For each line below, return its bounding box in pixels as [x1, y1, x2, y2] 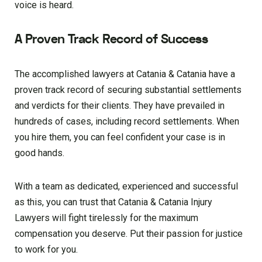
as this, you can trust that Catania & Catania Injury [15, 196, 212, 208]
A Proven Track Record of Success [15, 30, 208, 49]
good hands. [15, 147, 64, 159]
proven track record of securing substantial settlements [15, 84, 242, 96]
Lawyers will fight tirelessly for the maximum [15, 212, 198, 224]
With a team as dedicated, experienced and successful [15, 181, 238, 192]
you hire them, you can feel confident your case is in [15, 132, 225, 143]
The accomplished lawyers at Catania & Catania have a [15, 68, 235, 80]
